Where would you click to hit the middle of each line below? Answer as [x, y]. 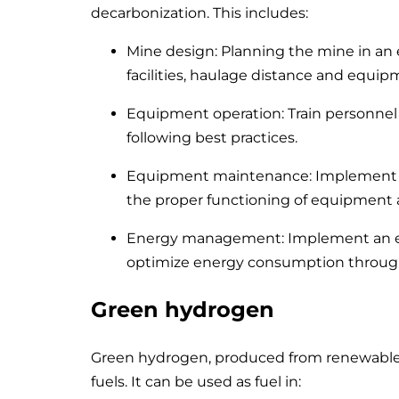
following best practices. [212, 137]
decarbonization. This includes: [199, 12]
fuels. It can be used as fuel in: [196, 381]
